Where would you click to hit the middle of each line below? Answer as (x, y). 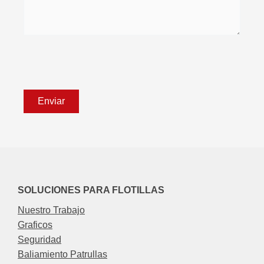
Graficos (35, 224)
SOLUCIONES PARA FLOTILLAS (91, 190)
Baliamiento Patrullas (62, 254)
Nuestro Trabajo (51, 209)
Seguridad (39, 239)
